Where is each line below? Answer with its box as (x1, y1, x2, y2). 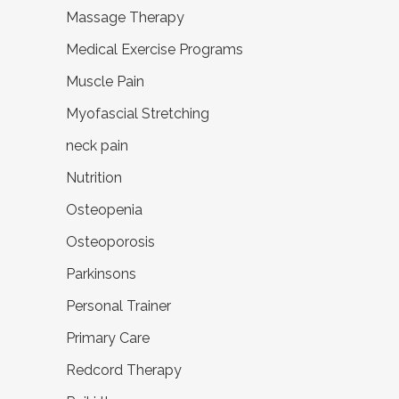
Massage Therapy (66, 8, 184, 26)
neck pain (66, 136, 128, 154)
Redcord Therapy (66, 361, 182, 379)
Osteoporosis (66, 232, 155, 250)
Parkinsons (66, 265, 136, 282)
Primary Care (66, 329, 150, 346)
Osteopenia (66, 200, 142, 218)
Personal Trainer (66, 297, 171, 314)
